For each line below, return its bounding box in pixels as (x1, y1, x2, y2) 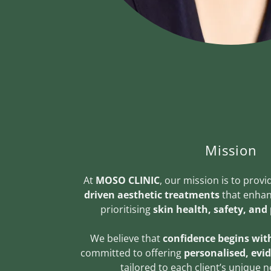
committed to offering (80, 246, 184, 260)
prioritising (100, 202, 153, 216)
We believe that (90, 231, 163, 245)
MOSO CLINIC (96, 173, 160, 187)
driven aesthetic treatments (84, 188, 220, 201)
